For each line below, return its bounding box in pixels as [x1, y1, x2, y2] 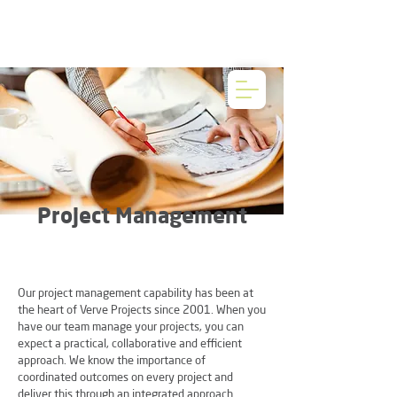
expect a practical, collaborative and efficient [18, 336, 242, 350]
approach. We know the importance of [18, 353, 206, 367]
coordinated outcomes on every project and [18, 370, 233, 384]
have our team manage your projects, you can [18, 319, 244, 333]
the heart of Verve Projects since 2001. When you [18, 302, 266, 316]
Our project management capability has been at [18, 285, 253, 300]
